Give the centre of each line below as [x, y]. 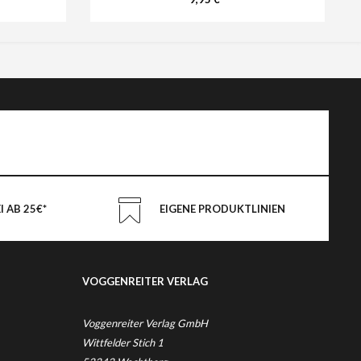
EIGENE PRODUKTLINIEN [222, 209]
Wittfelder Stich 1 [123, 342]
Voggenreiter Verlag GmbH [145, 323]
